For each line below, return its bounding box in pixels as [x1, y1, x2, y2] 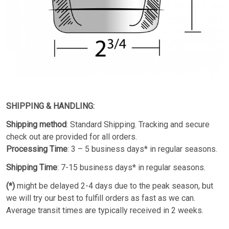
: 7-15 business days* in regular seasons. [57, 163, 205, 173]
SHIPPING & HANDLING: [6, 101, 97, 111]
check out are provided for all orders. [6, 132, 137, 142]
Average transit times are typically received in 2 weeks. [6, 205, 203, 216]
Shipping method [6, 120, 66, 130]
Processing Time [6, 144, 67, 154]
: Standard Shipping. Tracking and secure [66, 120, 210, 130]
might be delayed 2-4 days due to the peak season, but [15, 181, 213, 191]
